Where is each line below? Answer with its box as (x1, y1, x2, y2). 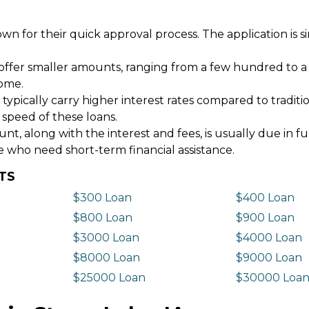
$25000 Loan (72, 270, 146, 284)
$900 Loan (236, 210, 295, 224)
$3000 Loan (72, 230, 139, 244)
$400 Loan (236, 190, 295, 204)
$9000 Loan (236, 250, 303, 264)
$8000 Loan (72, 250, 140, 264)
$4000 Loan (236, 230, 303, 244)
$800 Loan (72, 210, 132, 224)
